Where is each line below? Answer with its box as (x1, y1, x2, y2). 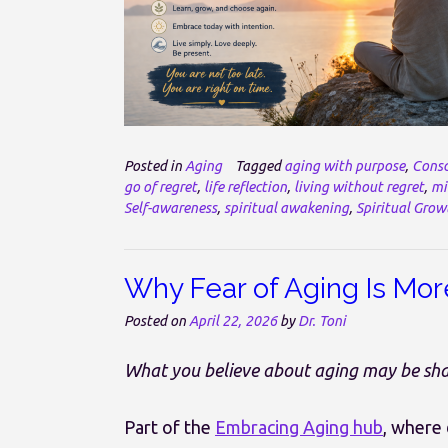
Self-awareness (124, 200, 217, 217)
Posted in (124, 158, 185, 175)
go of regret (124, 179, 197, 196)
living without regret (294, 179, 424, 196)
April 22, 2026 (189, 313, 277, 330)
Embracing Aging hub (215, 416, 384, 437)
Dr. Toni (298, 313, 346, 330)
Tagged (235, 158, 284, 175)
